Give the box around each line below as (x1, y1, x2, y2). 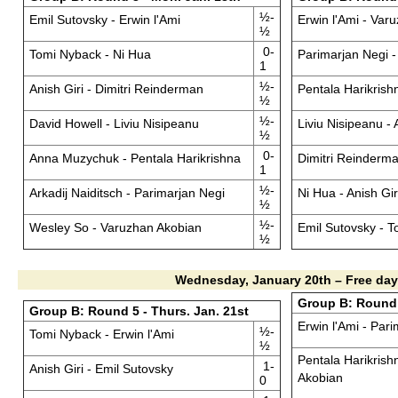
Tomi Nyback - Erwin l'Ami (28, 327, 174, 341)
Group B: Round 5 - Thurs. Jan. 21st (28, 304, 249, 318)
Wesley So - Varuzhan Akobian (28, 220, 202, 235)
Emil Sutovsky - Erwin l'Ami (28, 12, 180, 27)
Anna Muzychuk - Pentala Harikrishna (28, 151, 241, 165)
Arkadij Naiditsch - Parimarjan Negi (28, 186, 225, 200)
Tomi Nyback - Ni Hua (28, 47, 151, 61)
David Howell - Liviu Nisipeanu (28, 116, 199, 131)
